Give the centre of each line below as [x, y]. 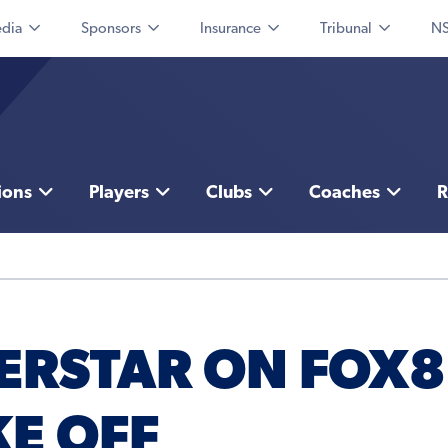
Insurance [230, 29]
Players [118, 194]
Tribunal [346, 29]
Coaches [344, 194]
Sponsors [111, 29]
